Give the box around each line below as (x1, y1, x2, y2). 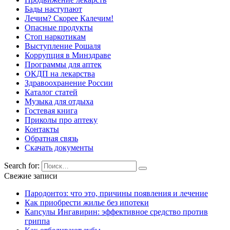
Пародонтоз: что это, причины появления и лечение (25, 189, 208, 198)
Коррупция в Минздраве (25, 51, 111, 60)
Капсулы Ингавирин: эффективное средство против (25, 207, 208, 217)
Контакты (25, 125, 59, 134)
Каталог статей (25, 88, 78, 97)
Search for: (4, 161, 40, 170)
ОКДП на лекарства (25, 69, 95, 79)
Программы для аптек (25, 60, 102, 69)
